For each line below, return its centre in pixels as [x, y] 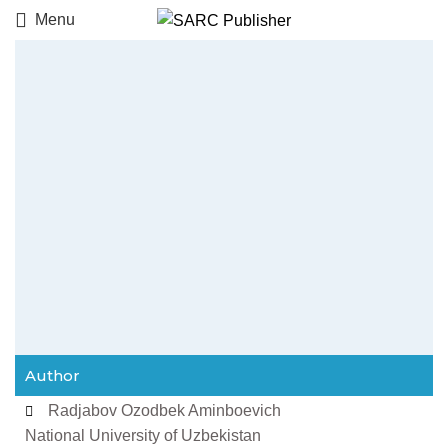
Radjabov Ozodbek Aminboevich [164, 410]
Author [52, 375]
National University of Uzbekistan [143, 435]
